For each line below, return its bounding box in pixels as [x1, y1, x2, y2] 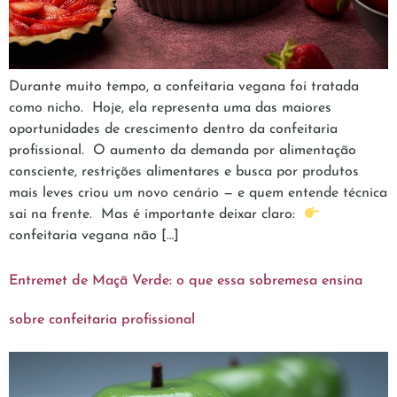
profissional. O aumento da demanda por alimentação [9, 144, 356, 159]
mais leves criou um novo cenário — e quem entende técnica [9, 186, 387, 201]
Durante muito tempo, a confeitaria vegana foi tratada [9, 80, 359, 95]
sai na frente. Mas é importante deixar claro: [9, 207, 304, 222]
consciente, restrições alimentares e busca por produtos [9, 165, 359, 180]
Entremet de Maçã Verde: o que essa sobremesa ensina [9, 273, 362, 288]
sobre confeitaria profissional [9, 312, 195, 327]
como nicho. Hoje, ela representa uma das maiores [9, 101, 331, 116]
